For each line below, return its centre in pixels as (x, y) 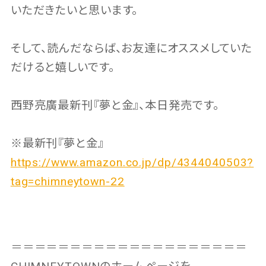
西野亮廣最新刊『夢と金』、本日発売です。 (115, 106)
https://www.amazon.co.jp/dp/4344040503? (132, 163)
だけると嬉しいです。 (62, 68)
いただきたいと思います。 (74, 11)
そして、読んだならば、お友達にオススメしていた (132, 49)
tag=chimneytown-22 (67, 182)
